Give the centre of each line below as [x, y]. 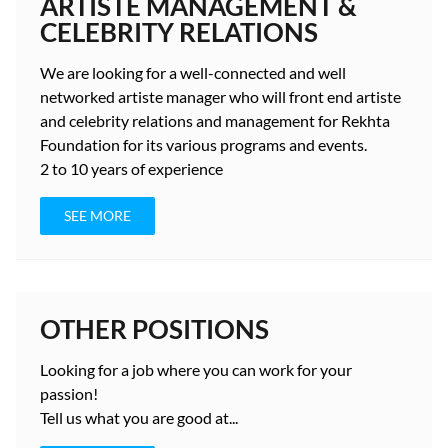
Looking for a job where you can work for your [196, 369]
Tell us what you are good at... [139, 417]
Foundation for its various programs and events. [203, 144]
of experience [175, 168]
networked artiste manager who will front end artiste [220, 96]
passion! [69, 393]
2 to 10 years [84, 168]
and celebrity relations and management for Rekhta [215, 120]
